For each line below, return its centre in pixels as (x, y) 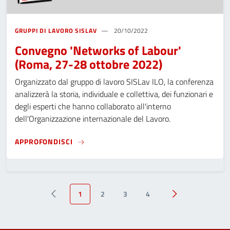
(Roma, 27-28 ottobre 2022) (89, 64)
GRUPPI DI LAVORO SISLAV (56, 31)
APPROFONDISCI (44, 141)
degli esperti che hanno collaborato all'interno (93, 107)
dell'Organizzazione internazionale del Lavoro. (93, 119)
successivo (190, 198)
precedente (70, 198)
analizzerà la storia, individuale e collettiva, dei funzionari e (114, 94)
